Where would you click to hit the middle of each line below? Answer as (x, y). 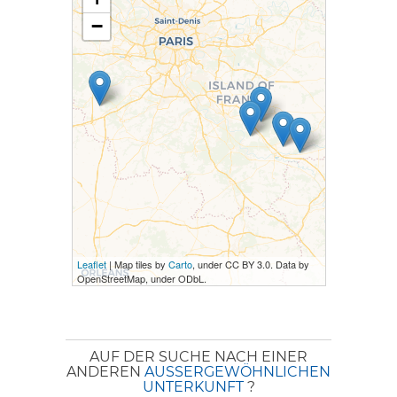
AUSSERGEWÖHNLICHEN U (237, 372)
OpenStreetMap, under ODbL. (141, 278)
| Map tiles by (137, 264)
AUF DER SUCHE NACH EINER (198, 357)
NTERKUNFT (195, 387)
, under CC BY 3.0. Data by (250, 264)
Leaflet (91, 264)
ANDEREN (105, 372)
